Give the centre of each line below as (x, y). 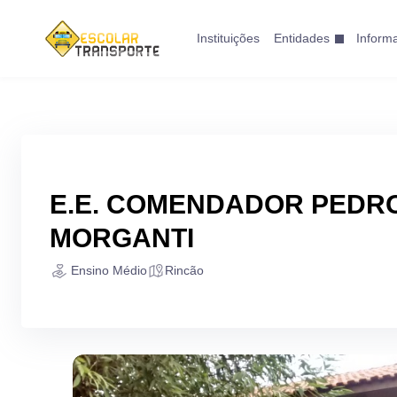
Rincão (184, 270)
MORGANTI (122, 238)
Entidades (301, 38)
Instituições (228, 38)
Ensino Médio (109, 270)
